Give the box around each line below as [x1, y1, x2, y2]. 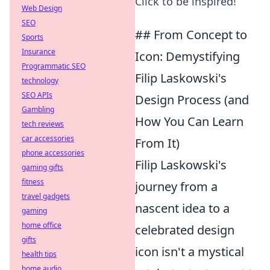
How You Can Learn [135, 113, 243, 130]
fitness [22, 177, 44, 187]
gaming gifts [22, 162, 63, 172]
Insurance [22, 46, 55, 57]
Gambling [22, 104, 54, 115]
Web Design [22, 3, 62, 13]
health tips [22, 249, 57, 259]
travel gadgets [22, 191, 70, 201]
